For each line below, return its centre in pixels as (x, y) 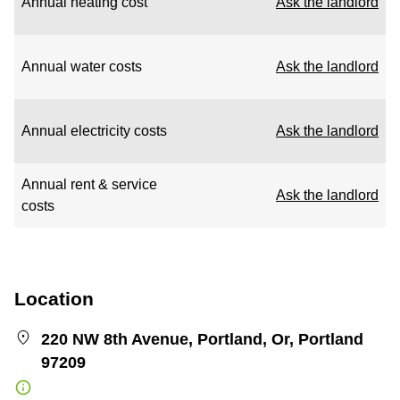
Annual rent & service (89, 184)
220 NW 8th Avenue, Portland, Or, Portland (203, 339)
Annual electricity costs (94, 131)
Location (54, 299)
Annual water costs (82, 67)
